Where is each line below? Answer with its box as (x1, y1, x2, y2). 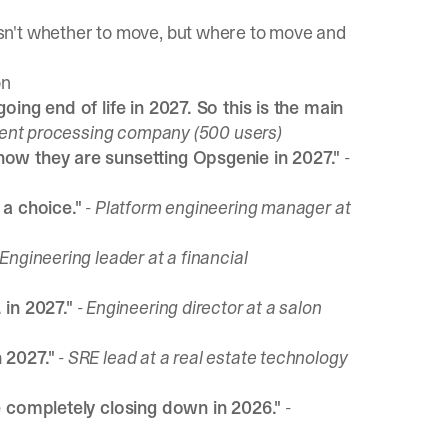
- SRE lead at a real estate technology (58, 345, 348, 370)
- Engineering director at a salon (76, 295, 322, 320)
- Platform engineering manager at (85, 195, 351, 220)
